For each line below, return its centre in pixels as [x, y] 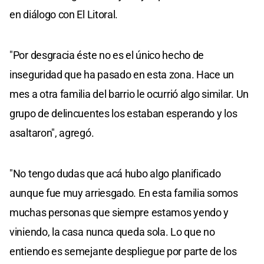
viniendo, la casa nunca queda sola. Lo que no [112, 232]
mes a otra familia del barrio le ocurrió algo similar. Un [129, 94]
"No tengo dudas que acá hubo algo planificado [115, 173]
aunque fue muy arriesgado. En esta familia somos [124, 193]
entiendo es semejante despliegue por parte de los [123, 251]
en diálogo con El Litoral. [64, 14]
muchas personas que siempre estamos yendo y [119, 212]
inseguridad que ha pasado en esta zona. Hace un [122, 74]
